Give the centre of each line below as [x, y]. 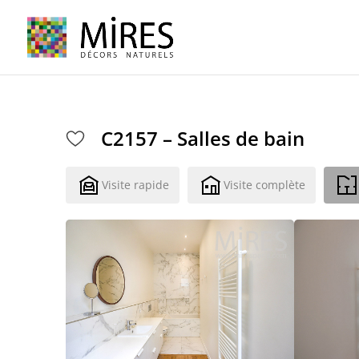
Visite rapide [136, 185]
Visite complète [265, 185]
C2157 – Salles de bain [203, 138]
